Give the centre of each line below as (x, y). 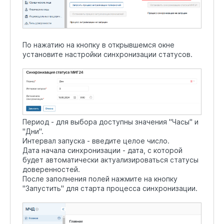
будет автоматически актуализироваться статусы (110, 159)
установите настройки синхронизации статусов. (107, 54)
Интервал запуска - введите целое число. (96, 140)
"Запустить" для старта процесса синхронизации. (110, 188)
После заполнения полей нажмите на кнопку (100, 178)
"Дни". (33, 131)
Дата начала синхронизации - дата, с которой (102, 150)
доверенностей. (51, 169)
